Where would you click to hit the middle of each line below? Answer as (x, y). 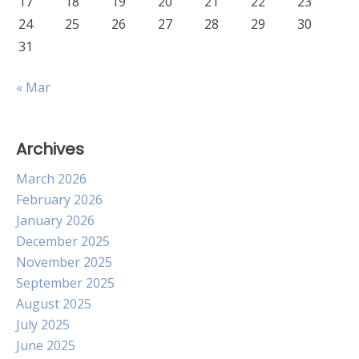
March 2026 (51, 179)
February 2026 (59, 200)
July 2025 (43, 325)
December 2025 (63, 241)
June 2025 (46, 345)
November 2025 (64, 262)
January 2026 (55, 220)
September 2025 (65, 283)
